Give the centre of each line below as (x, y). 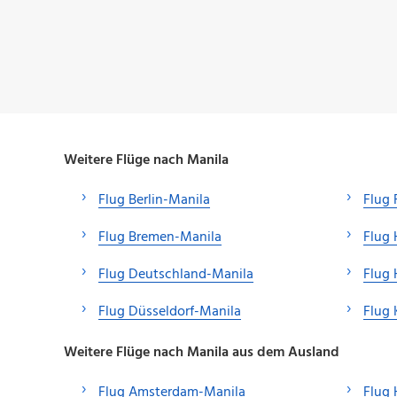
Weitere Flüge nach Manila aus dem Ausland (202, 352)
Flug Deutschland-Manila (176, 274)
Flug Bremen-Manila (160, 237)
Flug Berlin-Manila (154, 200)
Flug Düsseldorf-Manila (170, 311)
